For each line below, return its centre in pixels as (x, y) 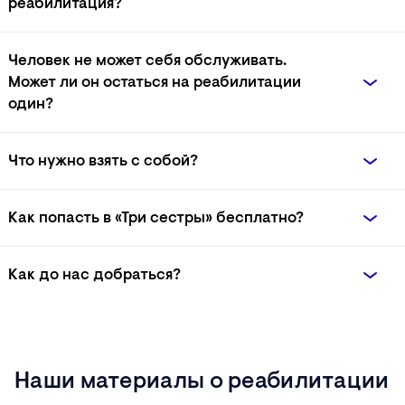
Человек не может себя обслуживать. (147, 61)
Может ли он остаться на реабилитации (155, 83)
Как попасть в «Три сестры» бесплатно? (156, 219)
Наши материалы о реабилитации (202, 383)
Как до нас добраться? (94, 276)
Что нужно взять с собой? (103, 162)
